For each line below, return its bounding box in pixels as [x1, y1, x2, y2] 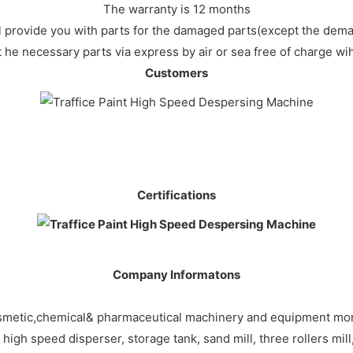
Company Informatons [113, 266, 240, 282]
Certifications [137, 187, 216, 203]
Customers [145, 65, 208, 80]
